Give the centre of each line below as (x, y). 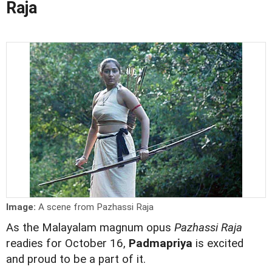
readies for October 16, (67, 243)
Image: (22, 207)
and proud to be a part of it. (76, 259)
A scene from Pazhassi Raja (96, 207)
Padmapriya (161, 243)
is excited (218, 243)
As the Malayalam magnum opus (90, 228)
